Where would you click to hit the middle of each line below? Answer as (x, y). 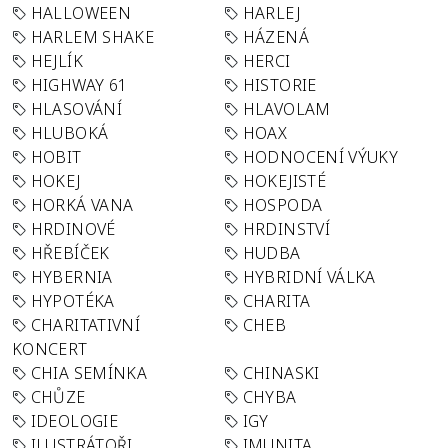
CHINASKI (281, 373)
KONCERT (50, 349)
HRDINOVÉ (73, 229)
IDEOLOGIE (74, 421)
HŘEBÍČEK (70, 253)
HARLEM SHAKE (92, 37)
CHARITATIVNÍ (85, 325)
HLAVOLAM (286, 109)
